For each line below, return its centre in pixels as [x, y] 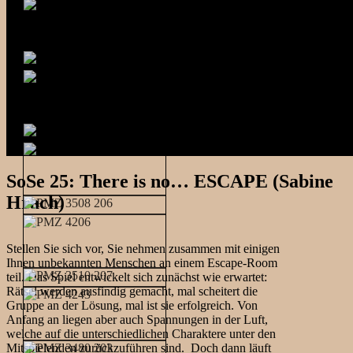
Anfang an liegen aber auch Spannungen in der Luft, [137, 320]
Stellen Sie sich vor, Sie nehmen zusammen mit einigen [143, 249]
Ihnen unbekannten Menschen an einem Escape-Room [142, 263]
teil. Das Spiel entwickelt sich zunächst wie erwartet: [137, 277]
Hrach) [35, 203]
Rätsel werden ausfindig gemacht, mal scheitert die [132, 292]
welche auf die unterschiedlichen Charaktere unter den [141, 334]
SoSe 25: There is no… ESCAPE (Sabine [170, 182]
